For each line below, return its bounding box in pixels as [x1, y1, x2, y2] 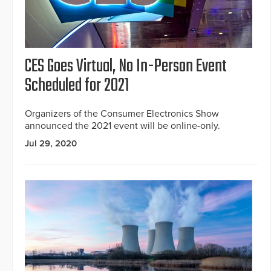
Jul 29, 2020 [25, 137, 77, 149]
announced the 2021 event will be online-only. [25, 119, 220, 132]
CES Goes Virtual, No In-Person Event [25, 52, 227, 80]
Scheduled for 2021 [25, 71, 129, 100]
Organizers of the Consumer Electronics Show [25, 107, 219, 120]
